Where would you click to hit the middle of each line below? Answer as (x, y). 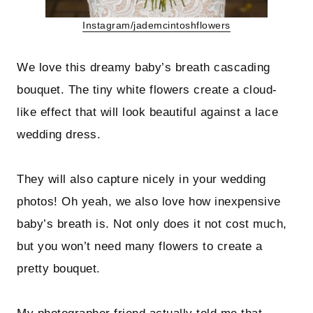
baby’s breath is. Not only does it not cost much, (152, 224)
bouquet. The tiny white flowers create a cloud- (147, 90)
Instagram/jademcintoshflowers (156, 26)
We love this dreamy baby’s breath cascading (144, 68)
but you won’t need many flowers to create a (140, 247)
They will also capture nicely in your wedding (141, 180)
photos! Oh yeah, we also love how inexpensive (149, 202)
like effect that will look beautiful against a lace (148, 112)
